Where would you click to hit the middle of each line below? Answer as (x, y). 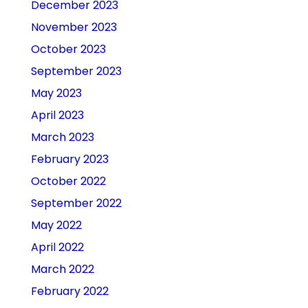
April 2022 (57, 247)
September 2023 (76, 71)
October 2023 (68, 49)
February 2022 (69, 291)
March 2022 (62, 269)
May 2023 (56, 93)
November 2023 (74, 27)
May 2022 (56, 225)
